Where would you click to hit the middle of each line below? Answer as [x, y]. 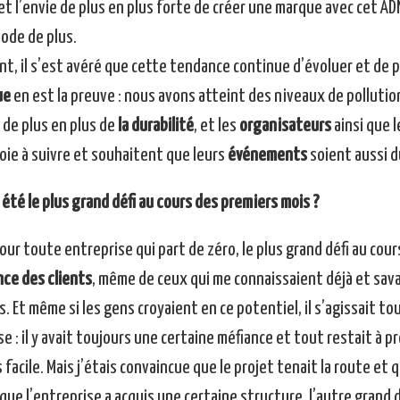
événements [267, 156]
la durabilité [154, 126]
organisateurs [285, 126]
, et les [216, 126]
